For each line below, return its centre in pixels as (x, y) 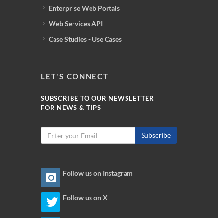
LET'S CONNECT (75, 76)
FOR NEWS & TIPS (71, 108)
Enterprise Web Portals (84, 8)
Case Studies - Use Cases (85, 39)
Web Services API (76, 24)
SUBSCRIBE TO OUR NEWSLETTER (98, 98)
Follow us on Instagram (98, 173)
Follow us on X (85, 198)
